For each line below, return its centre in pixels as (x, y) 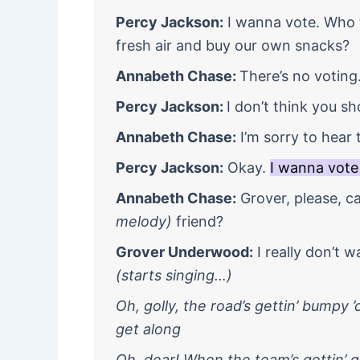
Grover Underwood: (184, 252)
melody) (144, 221)
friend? (198, 221)
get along (148, 329)
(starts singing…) (174, 275)
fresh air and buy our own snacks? (233, 45)
